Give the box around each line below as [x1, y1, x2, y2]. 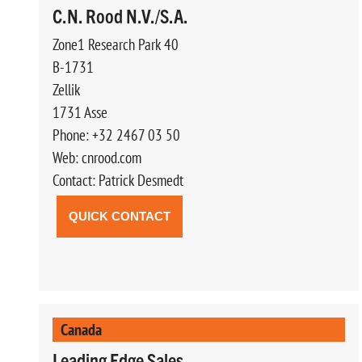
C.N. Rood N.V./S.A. [53, 2, 188, 27]
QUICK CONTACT [69, 208, 170, 223]
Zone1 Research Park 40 [53, 34, 179, 54]
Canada [61, 318, 102, 339]
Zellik [53, 79, 80, 99]
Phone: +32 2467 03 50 [53, 124, 180, 145]
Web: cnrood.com [53, 147, 141, 167]
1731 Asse [53, 102, 107, 122]
